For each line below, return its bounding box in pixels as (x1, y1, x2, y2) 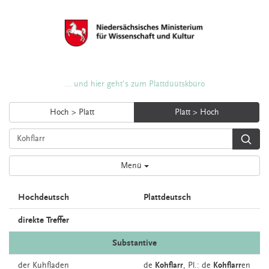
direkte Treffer (18, 215, 69, 225)
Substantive (112, 238, 157, 248)
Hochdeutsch (18, 192, 69, 202)
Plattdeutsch (144, 192, 191, 202)
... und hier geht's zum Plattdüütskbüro (64, 79, 205, 89)
